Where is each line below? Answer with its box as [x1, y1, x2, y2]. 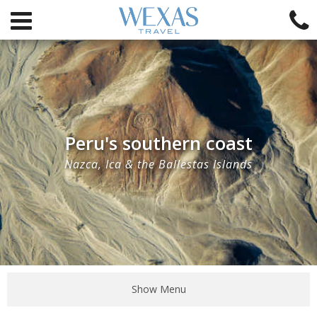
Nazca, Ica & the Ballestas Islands [64, 156, 253, 173]
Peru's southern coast [64, 130, 253, 156]
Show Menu [131, 282, 186, 296]
